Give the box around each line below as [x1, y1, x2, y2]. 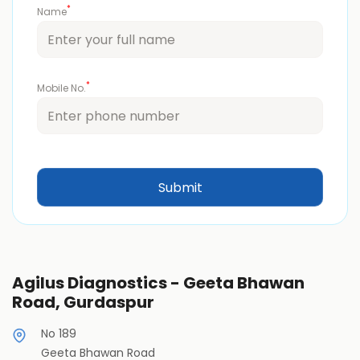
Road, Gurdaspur [12, 291, 154, 314]
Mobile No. [37, 81, 86, 96]
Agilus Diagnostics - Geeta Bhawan [12, 272, 305, 295]
